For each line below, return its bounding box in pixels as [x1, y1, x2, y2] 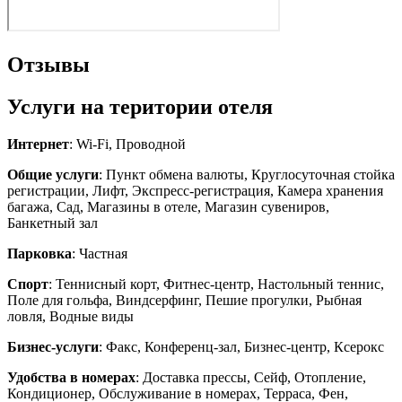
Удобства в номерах [7, 370, 135, 386]
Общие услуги [7, 167, 99, 183]
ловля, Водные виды [7, 309, 134, 325]
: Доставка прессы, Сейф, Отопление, [135, 370, 366, 386]
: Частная [72, 246, 127, 262]
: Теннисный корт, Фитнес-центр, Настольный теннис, [48, 276, 384, 293]
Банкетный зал [7, 215, 98, 232]
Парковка [7, 246, 72, 262]
